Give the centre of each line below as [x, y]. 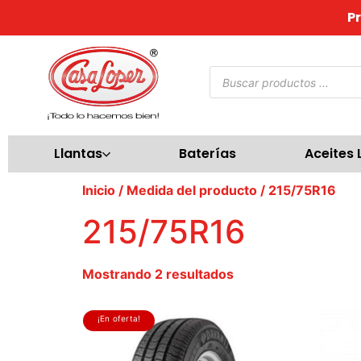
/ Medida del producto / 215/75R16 [226, 190]
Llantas [78, 154]
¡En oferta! [119, 318]
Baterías [207, 154]
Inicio [99, 190]
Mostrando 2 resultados [158, 274]
